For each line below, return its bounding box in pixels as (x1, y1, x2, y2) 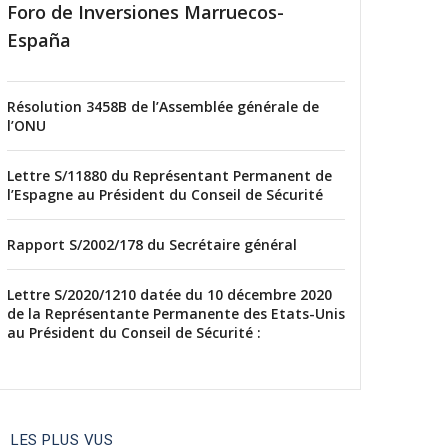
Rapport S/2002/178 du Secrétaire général (7, 235, 297, 255)
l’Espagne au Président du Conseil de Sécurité (7, 185, 323, 205)
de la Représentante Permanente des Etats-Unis (7, 304, 345, 324)
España (7, 28, 71, 53)
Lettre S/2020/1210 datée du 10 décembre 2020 (7, 285, 332, 305)
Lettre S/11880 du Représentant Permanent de (7, 166, 332, 186)
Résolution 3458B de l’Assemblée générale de (7, 97, 319, 117)
